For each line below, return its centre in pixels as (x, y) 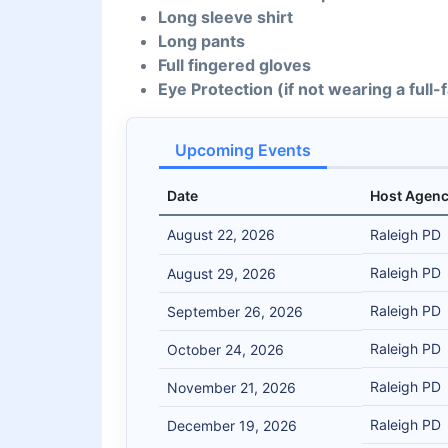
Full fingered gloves (234, 65)
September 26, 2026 (235, 312)
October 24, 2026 (225, 350)
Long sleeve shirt (225, 17)
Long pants (201, 41)
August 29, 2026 (221, 274)
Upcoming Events (243, 150)
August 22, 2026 (221, 235)
